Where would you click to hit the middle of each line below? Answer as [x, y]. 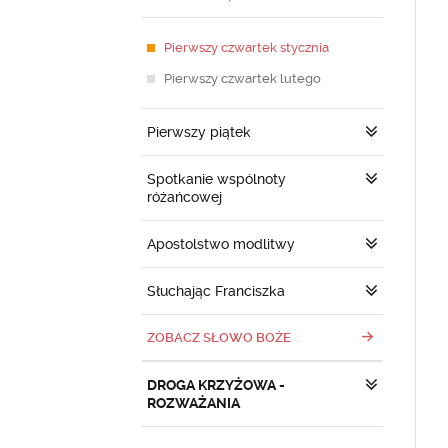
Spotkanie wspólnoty [216, 179]
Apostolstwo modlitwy [221, 244]
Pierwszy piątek [199, 132]
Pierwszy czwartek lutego [242, 78]
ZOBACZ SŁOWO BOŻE [219, 337]
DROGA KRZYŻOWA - [216, 385]
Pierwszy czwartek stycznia [246, 47]
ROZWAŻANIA [193, 403]
